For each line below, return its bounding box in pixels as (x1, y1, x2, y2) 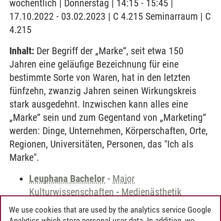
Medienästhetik (121, 186, 182, 198)
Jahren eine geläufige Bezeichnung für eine (9, 58, 179, 70)
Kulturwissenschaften (29, 186, 114, 198)
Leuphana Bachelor (29, 173, 105, 184)
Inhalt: (9, 45, 34, 57)
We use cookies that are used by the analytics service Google (9, 204, 211, 215)
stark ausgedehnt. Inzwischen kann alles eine (9, 98, 188, 110)
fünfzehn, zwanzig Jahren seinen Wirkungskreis (9, 85, 196, 97)
